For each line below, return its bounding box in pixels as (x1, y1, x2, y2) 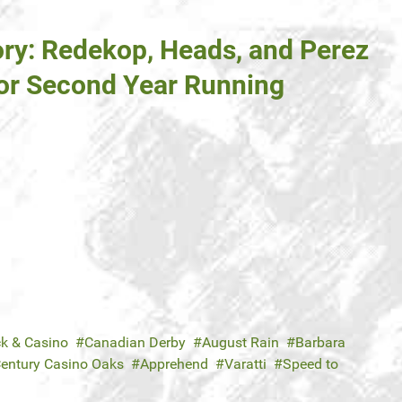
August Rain (202, 334, 279, 352)
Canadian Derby (84, 334, 186, 352)
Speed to (283, 355, 338, 373)
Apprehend (140, 355, 208, 373)
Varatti (224, 355, 267, 373)
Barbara (295, 334, 345, 352)
